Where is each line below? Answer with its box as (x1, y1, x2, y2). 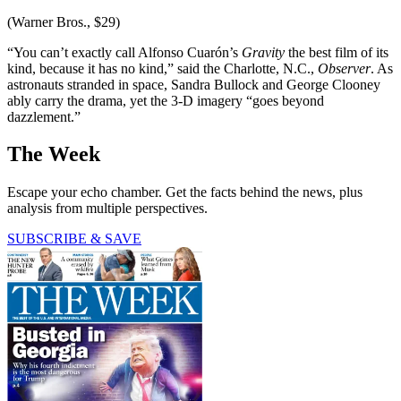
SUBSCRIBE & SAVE (7, 231, 141, 247)
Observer (318, 60, 371, 76)
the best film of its (285, 44, 388, 60)
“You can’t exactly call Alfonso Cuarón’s (7, 44, 242, 60)
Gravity (242, 44, 285, 60)
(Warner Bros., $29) (7, 13, 120, 30)
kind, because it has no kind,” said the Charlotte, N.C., (7, 60, 318, 76)
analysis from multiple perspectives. (7, 200, 208, 217)
